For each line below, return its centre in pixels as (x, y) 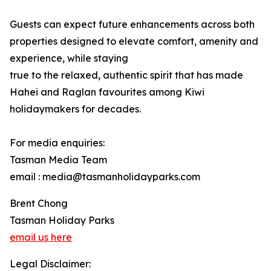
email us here (41, 237)
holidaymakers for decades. (75, 109)
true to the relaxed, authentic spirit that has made (126, 75)
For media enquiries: (57, 143)
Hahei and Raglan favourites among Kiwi (107, 92)
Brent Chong (39, 204)
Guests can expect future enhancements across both (132, 24)
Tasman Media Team (58, 160)
